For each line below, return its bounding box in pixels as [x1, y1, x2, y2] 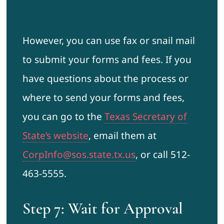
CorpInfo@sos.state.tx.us [22, 148, 135, 161]
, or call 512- [135, 148, 190, 161]
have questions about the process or [22, 72, 188, 85]
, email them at [88, 129, 156, 142]
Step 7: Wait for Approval [22, 198, 182, 218]
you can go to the [22, 110, 104, 123]
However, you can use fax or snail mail [22, 34, 195, 47]
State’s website [22, 129, 88, 142]
